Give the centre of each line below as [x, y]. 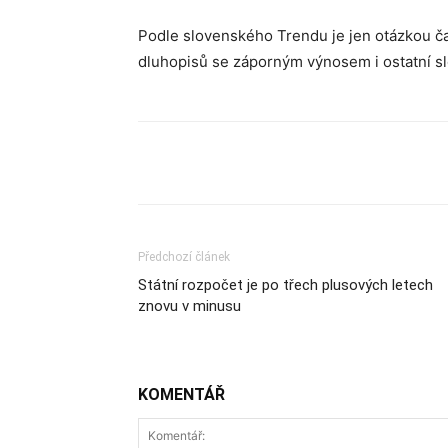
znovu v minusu [189, 306]
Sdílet [203, 163]
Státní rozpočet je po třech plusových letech [285, 285]
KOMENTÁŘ [181, 394]
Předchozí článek [184, 257]
